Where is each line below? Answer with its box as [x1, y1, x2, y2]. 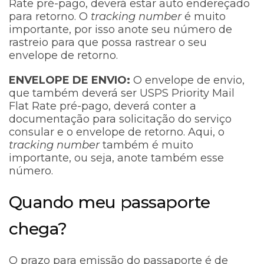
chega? [9, 219, 67, 239]
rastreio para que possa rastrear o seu [9, 36, 207, 49]
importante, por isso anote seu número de [9, 23, 232, 37]
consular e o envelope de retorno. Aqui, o [9, 126, 225, 139]
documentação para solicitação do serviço [9, 113, 232, 126]
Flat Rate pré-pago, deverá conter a [9, 100, 196, 113]
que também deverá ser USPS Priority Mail [9, 87, 235, 100]
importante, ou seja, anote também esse [9, 151, 224, 165]
